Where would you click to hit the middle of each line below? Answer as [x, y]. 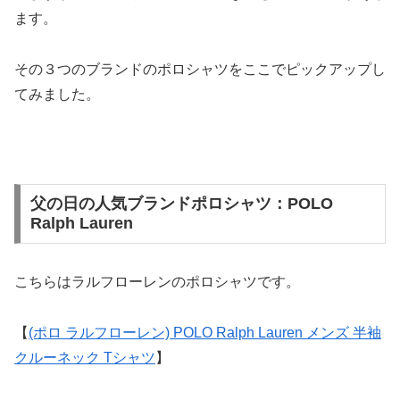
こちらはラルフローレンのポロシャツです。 [157, 282]
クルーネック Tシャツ [85, 358]
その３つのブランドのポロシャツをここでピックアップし [200, 70]
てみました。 [57, 95]
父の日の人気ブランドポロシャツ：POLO [181, 204]
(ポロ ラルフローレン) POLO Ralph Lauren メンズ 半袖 [205, 333]
